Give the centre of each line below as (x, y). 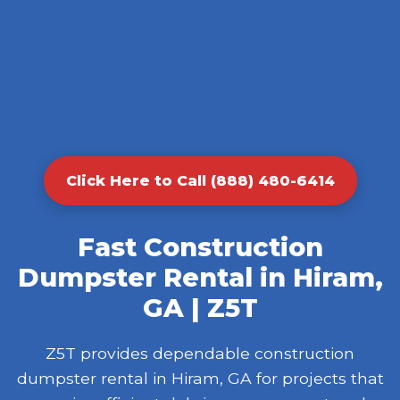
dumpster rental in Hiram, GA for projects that (200, 378)
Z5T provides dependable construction (200, 353)
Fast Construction (200, 246)
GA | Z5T (200, 307)
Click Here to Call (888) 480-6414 (200, 180)
